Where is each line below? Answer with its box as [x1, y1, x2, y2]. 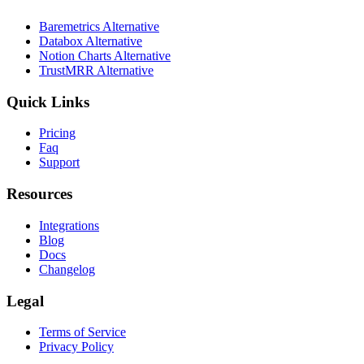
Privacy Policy [39, 340, 114, 354]
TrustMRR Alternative [39, 63, 154, 77]
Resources [6, 185, 72, 203]
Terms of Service [39, 325, 126, 340]
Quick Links [6, 93, 89, 110]
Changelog [39, 262, 95, 276]
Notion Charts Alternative [39, 49, 171, 63]
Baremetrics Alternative [39, 19, 159, 33]
